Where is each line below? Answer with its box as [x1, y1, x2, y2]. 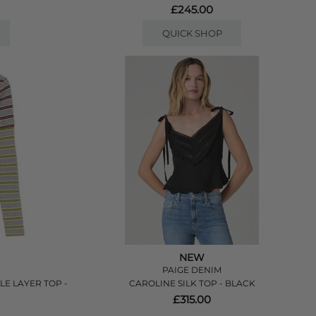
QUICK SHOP [162, 28, 222, 39]
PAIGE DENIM [162, 265, 222, 275]
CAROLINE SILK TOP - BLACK [128, 278, 255, 288]
